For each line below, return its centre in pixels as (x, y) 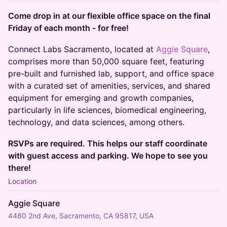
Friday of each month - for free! (68, 28)
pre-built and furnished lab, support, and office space (111, 73)
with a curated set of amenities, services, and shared (109, 86)
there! (20, 168)
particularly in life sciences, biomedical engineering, (107, 110)
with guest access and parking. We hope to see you (108, 156)
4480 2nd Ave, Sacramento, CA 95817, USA (81, 216)
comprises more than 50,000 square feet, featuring (106, 61)
